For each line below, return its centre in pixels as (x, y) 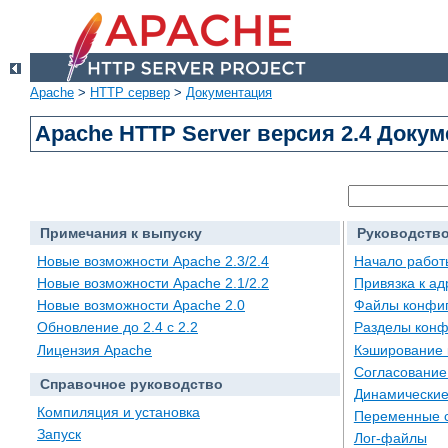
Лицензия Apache (94, 349)
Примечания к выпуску (120, 233)
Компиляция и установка (118, 412)
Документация (229, 93)
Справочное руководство (131, 384)
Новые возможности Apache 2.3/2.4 (153, 260)
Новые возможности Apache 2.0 (141, 305)
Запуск (59, 434)
